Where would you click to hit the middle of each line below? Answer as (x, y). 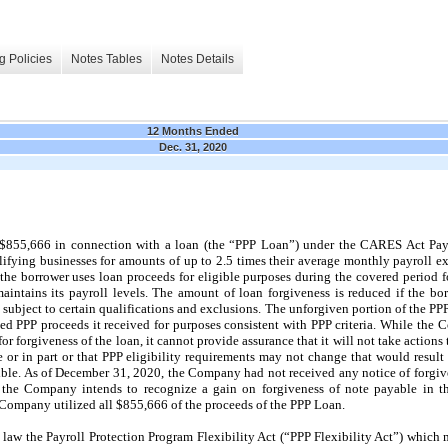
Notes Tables (106, 59)
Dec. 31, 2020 (193, 146)
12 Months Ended (193, 130)
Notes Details (197, 59)
